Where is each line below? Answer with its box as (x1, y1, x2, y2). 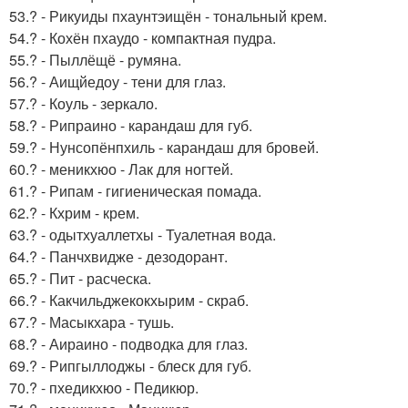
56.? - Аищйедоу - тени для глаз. (9, 70, 226, 92)
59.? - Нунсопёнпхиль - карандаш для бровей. (9, 136, 319, 158)
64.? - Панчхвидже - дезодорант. (9, 245, 228, 267)
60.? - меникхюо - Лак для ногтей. (9, 158, 233, 179)
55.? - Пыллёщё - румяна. (9, 48, 181, 70)
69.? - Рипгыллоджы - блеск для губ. (9, 354, 251, 376)
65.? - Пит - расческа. (9, 267, 151, 289)
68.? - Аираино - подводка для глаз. (9, 332, 248, 354)
